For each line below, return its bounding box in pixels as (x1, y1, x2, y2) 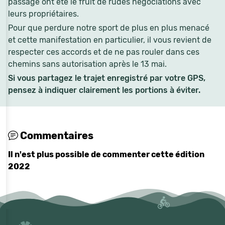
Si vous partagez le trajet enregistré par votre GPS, (8, 73, 205, 83)
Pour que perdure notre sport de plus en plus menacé (8, 23, 209, 33)
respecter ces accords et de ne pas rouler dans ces (8, 47, 199, 57)
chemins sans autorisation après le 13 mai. (8, 59, 167, 69)
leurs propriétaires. (8, 9, 79, 19)
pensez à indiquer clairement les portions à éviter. (8, 85, 200, 95)
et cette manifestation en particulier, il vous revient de (8, 35, 211, 45)
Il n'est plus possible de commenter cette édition (8, 150, 204, 159)
